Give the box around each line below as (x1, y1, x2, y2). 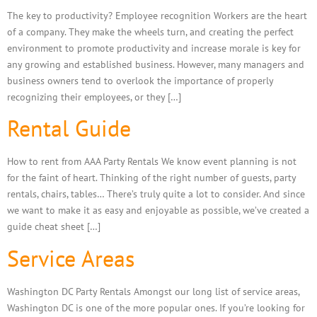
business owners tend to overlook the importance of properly (7, 73, 273, 87)
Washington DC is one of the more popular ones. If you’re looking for (7, 300, 305, 314)
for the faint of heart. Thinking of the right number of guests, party (7, 171, 296, 185)
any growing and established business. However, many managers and (7, 57, 304, 71)
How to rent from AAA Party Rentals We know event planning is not (7, 154, 296, 168)
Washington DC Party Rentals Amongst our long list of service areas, (7, 284, 299, 298)
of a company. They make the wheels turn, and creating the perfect (7, 24, 294, 38)
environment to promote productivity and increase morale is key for (7, 40, 301, 54)
